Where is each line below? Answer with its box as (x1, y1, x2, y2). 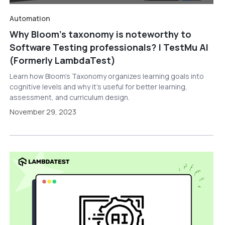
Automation (9, 13, 50, 23)
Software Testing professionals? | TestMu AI (9, 41, 208, 53)
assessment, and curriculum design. (9, 92, 130, 102)
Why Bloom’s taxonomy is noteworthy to (9, 28, 191, 40)
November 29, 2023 (9, 106, 76, 117)
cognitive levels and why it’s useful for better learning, (9, 81, 187, 91)
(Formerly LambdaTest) (9, 54, 116, 66)
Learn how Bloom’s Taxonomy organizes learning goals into (9, 71, 204, 81)
